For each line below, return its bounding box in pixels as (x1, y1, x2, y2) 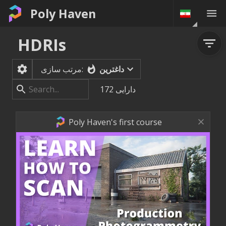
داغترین (99, 63, 124, 75)
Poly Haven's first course (69, 116, 162, 128)
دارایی (115, 83, 136, 95)
